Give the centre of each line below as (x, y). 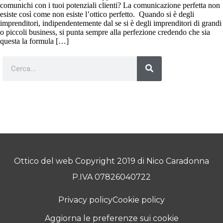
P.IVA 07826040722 (111, 177)
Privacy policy (85, 200)
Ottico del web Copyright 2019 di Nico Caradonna (111, 161)
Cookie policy (139, 200)
